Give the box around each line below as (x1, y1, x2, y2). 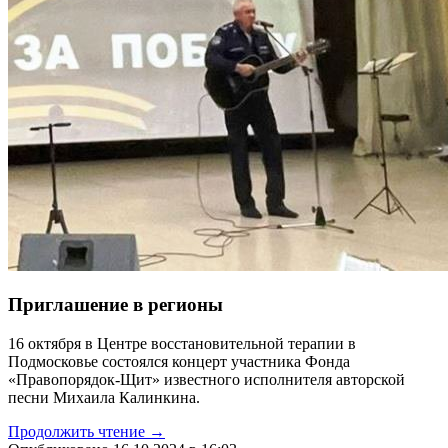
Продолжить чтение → (8, 422, 165, 440)
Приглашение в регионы (8, 294, 223, 316)
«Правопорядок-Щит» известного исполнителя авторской (8, 370, 405, 388)
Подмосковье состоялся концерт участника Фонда (8, 352, 350, 370)
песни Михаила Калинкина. (8, 388, 200, 406)
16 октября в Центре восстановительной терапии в (8, 334, 356, 352)
